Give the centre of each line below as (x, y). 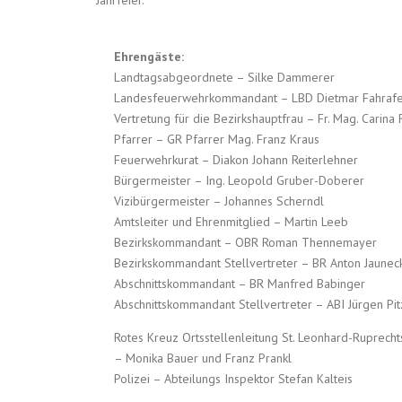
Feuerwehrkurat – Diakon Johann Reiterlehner (236, 160)
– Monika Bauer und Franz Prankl (203, 358)
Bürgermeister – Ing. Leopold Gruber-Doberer (239, 181)
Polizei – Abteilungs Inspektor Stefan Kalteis (233, 379)
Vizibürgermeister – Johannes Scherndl (219, 201)
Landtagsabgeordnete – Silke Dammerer (224, 78)
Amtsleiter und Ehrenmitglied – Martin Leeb (231, 222)
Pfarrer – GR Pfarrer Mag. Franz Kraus (217, 140)
